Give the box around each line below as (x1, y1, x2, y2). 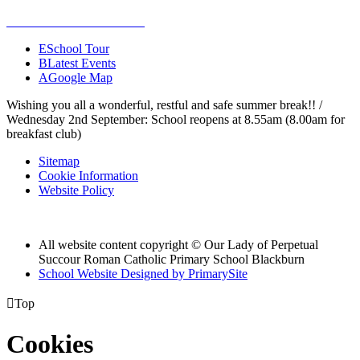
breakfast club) (6, 127, 81, 141)
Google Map (48, 71, 112, 85)
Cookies (6, 329, 93, 358)
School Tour (47, 42, 109, 56)
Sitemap (39, 154, 80, 169)
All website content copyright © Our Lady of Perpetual (39, 238, 318, 252)
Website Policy (39, 183, 114, 198)
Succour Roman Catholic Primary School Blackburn (39, 252, 305, 267)
